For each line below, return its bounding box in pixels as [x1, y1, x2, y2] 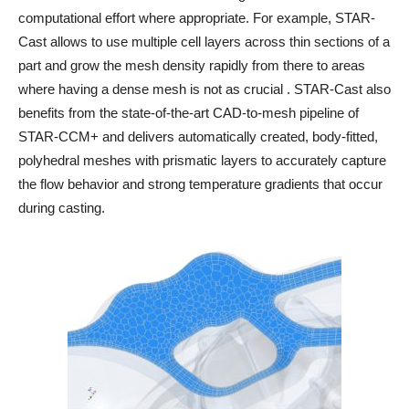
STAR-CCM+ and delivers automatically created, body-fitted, [18, 129, 378, 144]
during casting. [18, 200, 105, 215]
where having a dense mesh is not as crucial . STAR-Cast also [18, 81, 391, 97]
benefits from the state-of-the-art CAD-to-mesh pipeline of [18, 105, 359, 121]
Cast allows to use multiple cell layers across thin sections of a [18, 34, 390, 49]
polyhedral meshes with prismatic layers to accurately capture [18, 152, 386, 168]
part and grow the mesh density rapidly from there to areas [18, 58, 365, 73]
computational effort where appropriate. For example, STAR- [18, 10, 375, 26]
